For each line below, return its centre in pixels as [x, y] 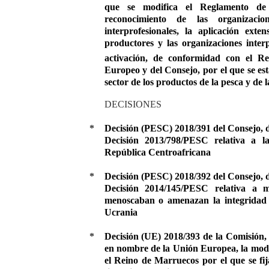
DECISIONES [133, 104]
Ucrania [121, 212]
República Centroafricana [157, 152]
